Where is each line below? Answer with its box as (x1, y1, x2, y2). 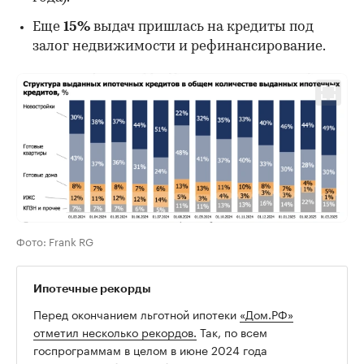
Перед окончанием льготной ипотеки (33, 305, 240, 323)
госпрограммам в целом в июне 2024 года (33, 340, 267, 359)
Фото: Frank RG (16, 232, 93, 249)
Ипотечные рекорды (33, 283, 151, 295)
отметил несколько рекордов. (33, 323, 197, 341)
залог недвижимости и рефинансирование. (32, 39, 326, 54)
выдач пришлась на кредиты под (90, 19, 314, 34)
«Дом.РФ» (240, 305, 293, 323)
